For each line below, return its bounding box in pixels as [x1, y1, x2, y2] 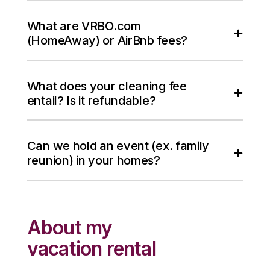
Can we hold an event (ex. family [27, 139, 210, 154]
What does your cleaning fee [27, 78, 187, 93]
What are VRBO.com [27, 19, 141, 34]
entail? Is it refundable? [27, 93, 156, 108]
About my [27, 215, 113, 239]
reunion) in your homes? [27, 153, 160, 168]
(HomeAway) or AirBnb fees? [27, 33, 187, 48]
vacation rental [27, 236, 156, 260]
